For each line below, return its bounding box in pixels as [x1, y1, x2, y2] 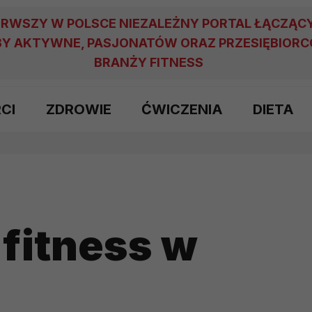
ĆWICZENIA [141, 101, 223, 118]
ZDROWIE [45, 101, 111, 118]
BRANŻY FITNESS [94, 55, 203, 70]
